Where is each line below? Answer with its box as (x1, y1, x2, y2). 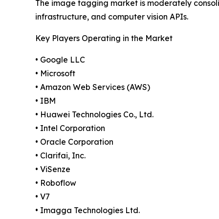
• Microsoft (35, 68, 75, 79)
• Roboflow (35, 178, 76, 188)
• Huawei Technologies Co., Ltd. (35, 109, 153, 120)
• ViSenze (35, 164, 70, 175)
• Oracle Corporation (35, 137, 113, 147)
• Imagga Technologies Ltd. (35, 205, 140, 216)
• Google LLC (35, 55, 85, 65)
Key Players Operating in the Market (35, 33, 173, 44)
